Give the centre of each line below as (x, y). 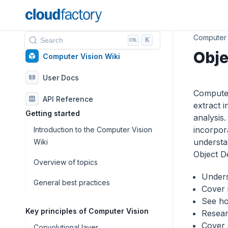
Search (52, 40)
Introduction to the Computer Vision (93, 130)
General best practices (72, 182)
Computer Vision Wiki (81, 56)
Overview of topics (66, 162)
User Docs (61, 77)
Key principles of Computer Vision (87, 211)
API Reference (68, 99)
